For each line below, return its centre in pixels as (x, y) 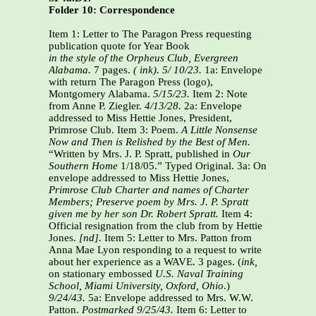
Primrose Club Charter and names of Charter (149, 190)
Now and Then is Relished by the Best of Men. (150, 142)
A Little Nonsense (219, 130)
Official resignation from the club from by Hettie (156, 226)
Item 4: (236, 214)
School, (67, 286)
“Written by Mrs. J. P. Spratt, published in (141, 154)
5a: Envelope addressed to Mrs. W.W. (169, 298)
